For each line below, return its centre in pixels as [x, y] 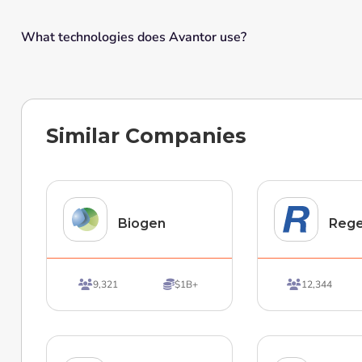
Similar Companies [146, 136]
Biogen [141, 223]
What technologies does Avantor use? [133, 37]
